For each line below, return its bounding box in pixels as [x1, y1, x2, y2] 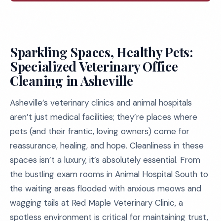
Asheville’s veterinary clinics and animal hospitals [10, 97, 192, 108]
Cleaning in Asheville [10, 72, 133, 89]
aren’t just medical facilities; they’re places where [10, 111, 197, 122]
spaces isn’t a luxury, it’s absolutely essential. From [10, 154, 200, 165]
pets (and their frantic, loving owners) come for [10, 126, 189, 137]
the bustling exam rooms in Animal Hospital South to [10, 169, 208, 180]
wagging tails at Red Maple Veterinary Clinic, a [10, 197, 183, 208]
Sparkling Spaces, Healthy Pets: [10, 43, 193, 61]
